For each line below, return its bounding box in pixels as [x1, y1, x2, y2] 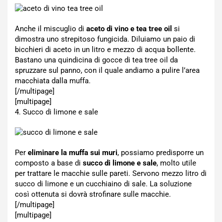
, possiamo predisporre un [117, 148, 204, 157]
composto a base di [15, 159, 83, 167]
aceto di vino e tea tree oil [86, 24, 172, 33]
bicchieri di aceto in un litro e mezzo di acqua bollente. [15, 45, 196, 54]
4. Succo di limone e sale [15, 108, 98, 116]
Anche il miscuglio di [15, 24, 86, 33]
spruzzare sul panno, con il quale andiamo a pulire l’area [15, 66, 200, 75]
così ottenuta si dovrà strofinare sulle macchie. [15, 190, 171, 199]
